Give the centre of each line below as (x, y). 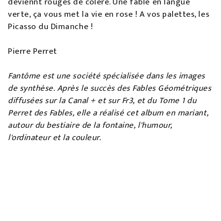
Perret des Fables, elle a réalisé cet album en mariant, (108, 113)
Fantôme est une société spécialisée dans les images (107, 76)
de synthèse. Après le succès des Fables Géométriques (110, 89)
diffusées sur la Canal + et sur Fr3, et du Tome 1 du (102, 101)
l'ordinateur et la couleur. (55, 138)
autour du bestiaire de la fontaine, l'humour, (90, 126)
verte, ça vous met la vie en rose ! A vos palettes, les (109, 15)
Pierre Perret (33, 52)
